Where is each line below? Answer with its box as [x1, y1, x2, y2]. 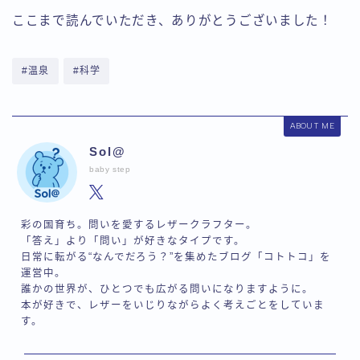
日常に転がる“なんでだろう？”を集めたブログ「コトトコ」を [20, 251, 331, 263]
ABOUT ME [289, 120, 334, 131]
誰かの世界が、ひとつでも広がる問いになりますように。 [20, 283, 313, 295]
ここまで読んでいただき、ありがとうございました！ [12, 13, 333, 27]
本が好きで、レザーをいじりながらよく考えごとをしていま [20, 299, 325, 311]
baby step [89, 165, 131, 174]
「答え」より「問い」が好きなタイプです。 [20, 235, 245, 247]
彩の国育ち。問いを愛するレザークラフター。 [20, 219, 257, 231]
